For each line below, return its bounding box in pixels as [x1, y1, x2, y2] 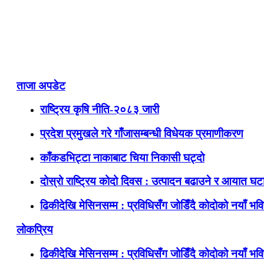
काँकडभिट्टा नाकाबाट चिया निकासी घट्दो [40, 151, 204, 164]
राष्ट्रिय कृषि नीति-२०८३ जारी [40, 103, 159, 116]
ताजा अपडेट [16, 79, 65, 92]
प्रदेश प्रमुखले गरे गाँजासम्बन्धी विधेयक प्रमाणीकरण [40, 127, 243, 140]
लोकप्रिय [16, 223, 53, 236]
